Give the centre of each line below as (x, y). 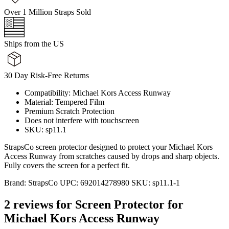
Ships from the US (34, 43)
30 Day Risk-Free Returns (47, 75)
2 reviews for (40, 204)
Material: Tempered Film (64, 102)
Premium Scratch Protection (70, 111)
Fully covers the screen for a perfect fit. (67, 165)
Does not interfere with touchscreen (82, 120)
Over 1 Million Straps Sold (48, 12)
